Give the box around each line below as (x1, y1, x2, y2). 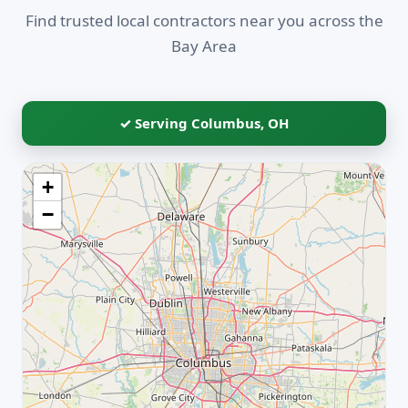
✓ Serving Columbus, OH (119, 114, 289, 133)
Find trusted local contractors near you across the (25, 10, 383, 32)
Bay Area (171, 36, 237, 57)
